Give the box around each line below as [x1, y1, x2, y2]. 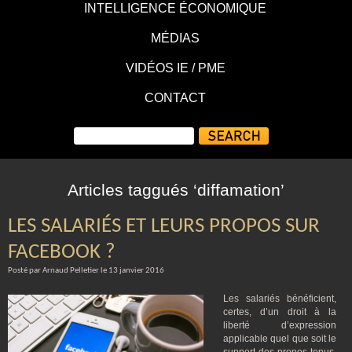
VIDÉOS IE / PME [125, 61, 225, 75]
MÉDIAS [151, 31, 200, 45]
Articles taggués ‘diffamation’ [68, 181, 284, 199]
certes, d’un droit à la [223, 306, 336, 317]
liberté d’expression [223, 320, 336, 331]
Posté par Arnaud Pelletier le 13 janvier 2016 [8, 266, 164, 275]
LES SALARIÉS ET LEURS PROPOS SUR [8, 216, 320, 237]
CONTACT [145, 91, 206, 104]
